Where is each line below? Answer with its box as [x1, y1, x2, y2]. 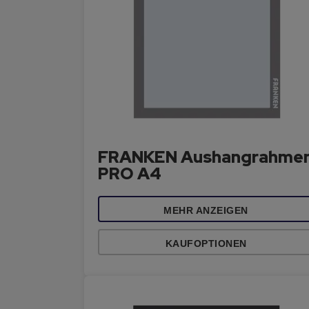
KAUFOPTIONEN [165, 238, 247, 249]
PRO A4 [98, 163, 161, 184]
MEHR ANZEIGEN [163, 205, 248, 216]
